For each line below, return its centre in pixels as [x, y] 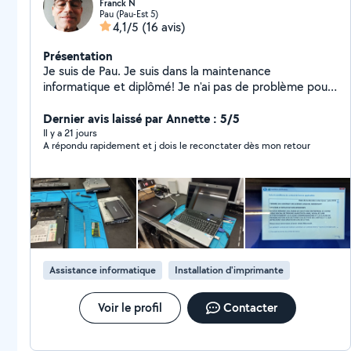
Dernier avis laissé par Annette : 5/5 [141, 118]
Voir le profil [130, 308]
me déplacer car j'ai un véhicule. [127, 102]
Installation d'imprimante [229, 270]
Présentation [78, 56]
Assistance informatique [103, 270]
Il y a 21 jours [70, 133]
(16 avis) [164, 27]
